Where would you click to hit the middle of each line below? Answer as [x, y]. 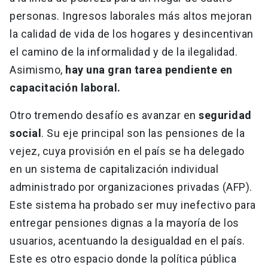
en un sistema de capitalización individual [114, 169]
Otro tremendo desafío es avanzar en [104, 115]
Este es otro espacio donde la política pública [123, 259]
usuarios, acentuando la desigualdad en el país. [127, 241]
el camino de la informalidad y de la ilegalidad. [124, 52]
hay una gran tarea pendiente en [149, 70]
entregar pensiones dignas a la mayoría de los [124, 223]
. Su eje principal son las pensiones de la [143, 133]
